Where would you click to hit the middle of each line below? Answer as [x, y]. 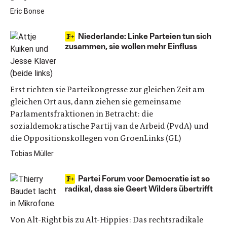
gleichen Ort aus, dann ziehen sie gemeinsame [96, 102]
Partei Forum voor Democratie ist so [144, 178]
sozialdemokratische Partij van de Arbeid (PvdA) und [109, 126]
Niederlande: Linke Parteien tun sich [145, 36]
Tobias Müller [32, 154]
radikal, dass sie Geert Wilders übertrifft [139, 188]
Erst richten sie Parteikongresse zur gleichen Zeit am [107, 89]
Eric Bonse [27, 11]
